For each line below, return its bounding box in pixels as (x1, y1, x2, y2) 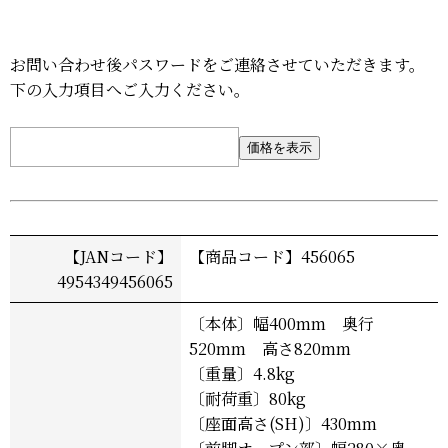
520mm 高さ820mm (189, 336, 351, 360)
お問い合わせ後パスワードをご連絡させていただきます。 (10, 53, 425, 77)
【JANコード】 (64, 244, 173, 268)
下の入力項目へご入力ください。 (10, 78, 250, 102)
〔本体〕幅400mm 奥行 (189, 311, 374, 335)
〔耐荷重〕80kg (189, 386, 306, 410)
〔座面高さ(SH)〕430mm (189, 411, 377, 435)
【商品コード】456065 (189, 244, 355, 268)
